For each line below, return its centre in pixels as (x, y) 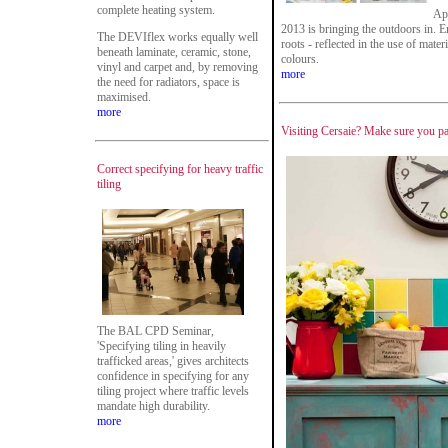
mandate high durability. (153, 406)
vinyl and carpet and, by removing (177, 67)
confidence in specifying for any (173, 376)
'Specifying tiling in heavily (161, 346)
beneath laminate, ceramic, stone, (174, 52)
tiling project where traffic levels (173, 391)
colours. (300, 59)
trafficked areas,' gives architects (173, 361)
